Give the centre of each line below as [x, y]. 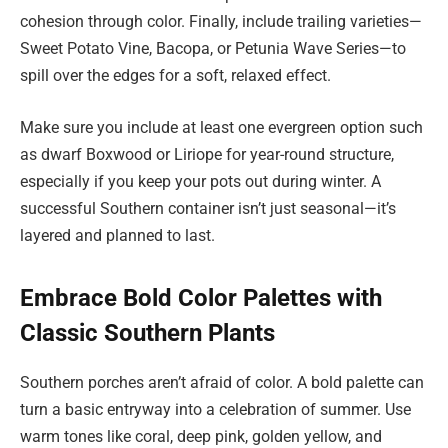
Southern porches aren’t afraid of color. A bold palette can [222, 382]
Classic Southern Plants [147, 332]
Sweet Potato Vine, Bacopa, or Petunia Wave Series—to [213, 49]
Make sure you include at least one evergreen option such [221, 127]
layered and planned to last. [117, 235]
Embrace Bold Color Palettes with [201, 297]
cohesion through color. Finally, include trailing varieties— [221, 22]
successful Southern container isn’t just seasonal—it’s [208, 208]
